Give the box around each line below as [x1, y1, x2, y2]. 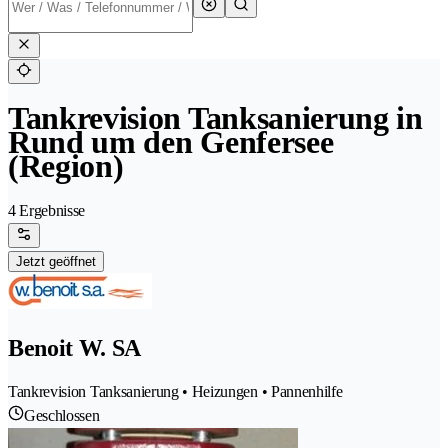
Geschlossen [24, 407, 100, 425]
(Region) [8, 148, 124, 185]
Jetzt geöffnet [16, 254, 96, 270]
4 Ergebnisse [8, 202, 86, 220]
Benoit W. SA [8, 335, 142, 362]
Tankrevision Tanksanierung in [8, 100, 423, 137]
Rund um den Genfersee [8, 124, 334, 161]
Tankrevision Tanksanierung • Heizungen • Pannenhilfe [8, 383, 343, 401]
